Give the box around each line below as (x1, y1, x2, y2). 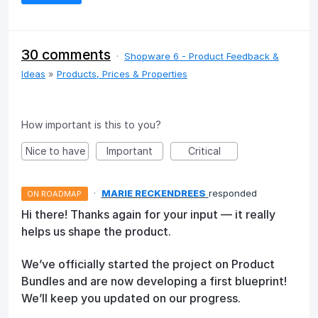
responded (208, 187, 257, 199)
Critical (187, 144, 221, 157)
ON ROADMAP (27, 188, 82, 199)
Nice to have (25, 144, 85, 157)
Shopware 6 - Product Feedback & (124, 50, 279, 62)
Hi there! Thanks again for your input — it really (21, 207, 275, 221)
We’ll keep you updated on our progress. (21, 291, 241, 306)
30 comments (21, 45, 111, 63)
